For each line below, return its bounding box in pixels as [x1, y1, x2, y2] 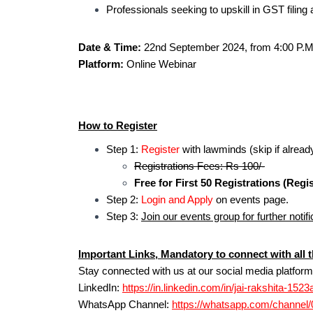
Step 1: [106, 143, 141, 155]
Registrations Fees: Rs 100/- [134, 160, 265, 172]
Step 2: [106, 194, 141, 205]
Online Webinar [124, 58, 196, 70]
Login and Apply [141, 194, 213, 205]
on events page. [213, 194, 289, 205]
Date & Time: [78, 41, 141, 53]
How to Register [78, 119, 157, 131]
